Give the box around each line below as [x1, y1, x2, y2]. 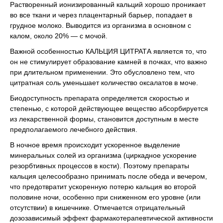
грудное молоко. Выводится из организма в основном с [10, 21, 191, 29]
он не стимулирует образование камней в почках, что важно [10, 58, 207, 66]
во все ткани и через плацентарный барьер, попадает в [10, 11, 192, 19]
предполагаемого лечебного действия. [10, 125, 137, 133]
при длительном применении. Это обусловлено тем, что [10, 68, 195, 76]
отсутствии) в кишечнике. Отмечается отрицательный [10, 204, 185, 212]
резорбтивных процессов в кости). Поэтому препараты [10, 162, 189, 170]
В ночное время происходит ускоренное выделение [10, 141, 180, 149]
